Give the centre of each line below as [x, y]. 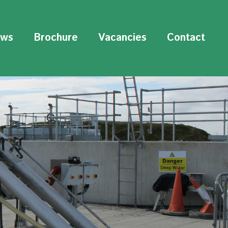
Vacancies [122, 38]
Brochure [56, 38]
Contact [186, 38]
